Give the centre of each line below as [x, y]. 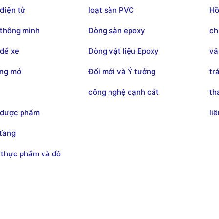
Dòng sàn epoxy [117, 30]
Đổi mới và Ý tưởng [122, 71]
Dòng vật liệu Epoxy [124, 51]
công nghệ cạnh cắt [124, 92]
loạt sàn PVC [111, 10]
